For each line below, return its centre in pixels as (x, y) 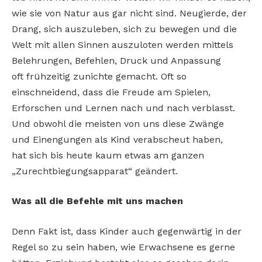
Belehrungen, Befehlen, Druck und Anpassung (116, 60)
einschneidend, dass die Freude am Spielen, (111, 92)
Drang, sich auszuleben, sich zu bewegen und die (124, 29)
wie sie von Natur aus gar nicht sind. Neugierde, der (129, 13)
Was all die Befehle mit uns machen (97, 201)
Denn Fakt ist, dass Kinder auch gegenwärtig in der (127, 232)
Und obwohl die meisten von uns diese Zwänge (118, 123)
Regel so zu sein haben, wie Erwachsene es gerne (123, 247)
